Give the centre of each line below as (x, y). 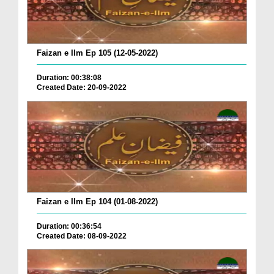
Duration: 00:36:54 (69, 226)
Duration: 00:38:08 (69, 77)
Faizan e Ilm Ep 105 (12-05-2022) (97, 53)
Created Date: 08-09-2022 (82, 236)
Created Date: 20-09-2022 (82, 87)
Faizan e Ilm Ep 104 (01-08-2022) (97, 201)
